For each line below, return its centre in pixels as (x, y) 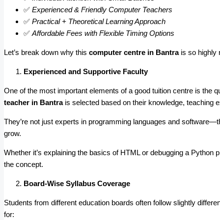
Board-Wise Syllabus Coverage (77, 184)
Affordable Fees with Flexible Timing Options (103, 33)
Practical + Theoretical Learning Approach (99, 22)
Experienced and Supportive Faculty (86, 72)
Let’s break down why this (46, 53)
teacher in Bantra (33, 103)
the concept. (24, 165)
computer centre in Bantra (134, 53)
